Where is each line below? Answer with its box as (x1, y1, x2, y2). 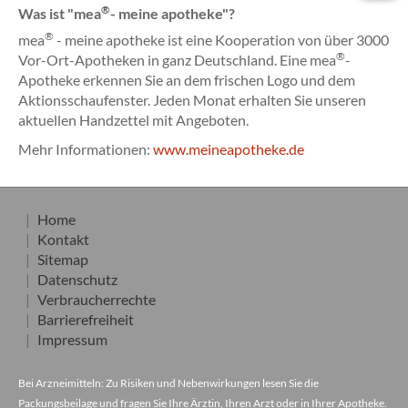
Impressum (37, 331, 107, 348)
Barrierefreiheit (37, 311, 134, 328)
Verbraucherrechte (37, 291, 156, 308)
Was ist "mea (18, 5, 101, 22)
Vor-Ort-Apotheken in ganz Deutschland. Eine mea (18, 51, 336, 68)
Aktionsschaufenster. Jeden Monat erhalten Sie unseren (18, 91, 366, 108)
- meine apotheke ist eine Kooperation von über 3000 (54, 31, 389, 48)
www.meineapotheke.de (153, 140, 304, 158)
